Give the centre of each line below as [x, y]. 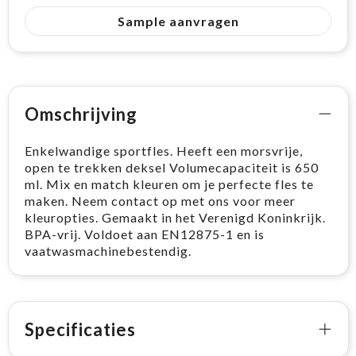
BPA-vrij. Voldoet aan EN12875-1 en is [144, 234]
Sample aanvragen [178, 21]
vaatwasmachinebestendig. [108, 250]
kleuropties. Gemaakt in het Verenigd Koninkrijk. [175, 217]
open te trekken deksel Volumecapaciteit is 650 [171, 167]
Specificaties [80, 329]
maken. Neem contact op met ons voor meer [160, 200]
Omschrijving [81, 114]
